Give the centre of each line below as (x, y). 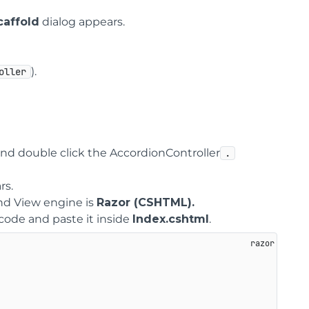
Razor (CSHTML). (146, 202)
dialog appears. (82, 22)
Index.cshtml (171, 219)
